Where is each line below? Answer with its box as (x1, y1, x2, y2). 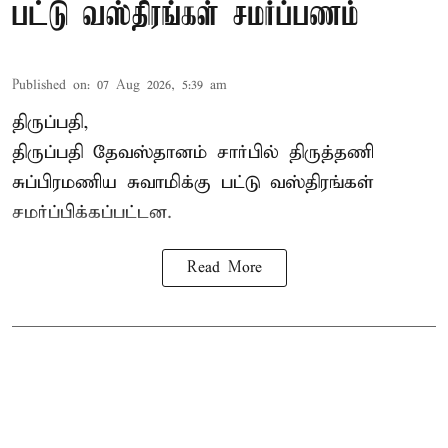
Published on (12, 76, 87, 94)
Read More (186, 258, 262, 277)
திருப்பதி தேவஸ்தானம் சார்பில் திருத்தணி (12, 140, 374, 164)
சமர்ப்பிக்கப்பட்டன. (12, 200, 172, 224)
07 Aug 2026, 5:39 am (97, 76, 227, 94)
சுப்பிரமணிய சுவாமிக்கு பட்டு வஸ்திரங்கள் (12, 170, 374, 194)
